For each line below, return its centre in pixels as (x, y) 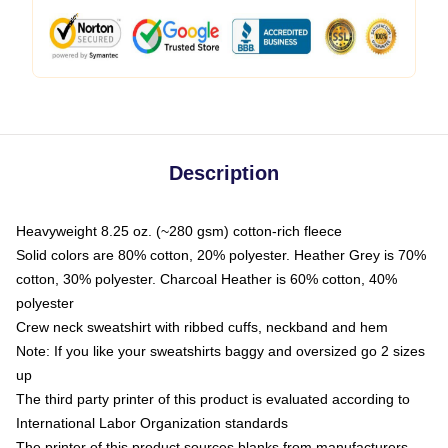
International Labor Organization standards (152, 423)
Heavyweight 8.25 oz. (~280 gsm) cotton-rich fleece (179, 231)
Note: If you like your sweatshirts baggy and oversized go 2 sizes (220, 351)
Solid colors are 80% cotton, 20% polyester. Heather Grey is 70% (221, 255)
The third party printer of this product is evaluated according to (213, 399)
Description (224, 173)
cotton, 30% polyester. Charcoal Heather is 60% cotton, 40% (206, 279)
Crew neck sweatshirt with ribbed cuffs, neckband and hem (202, 327)
